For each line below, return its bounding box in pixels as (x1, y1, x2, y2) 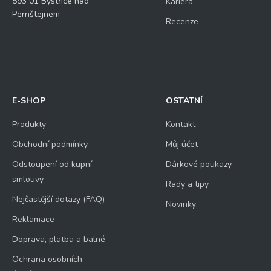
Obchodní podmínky (12, 138, 88, 150)
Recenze (165, 15, 198, 27)
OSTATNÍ (165, 94, 203, 106)
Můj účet (165, 138, 198, 150)
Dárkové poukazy (165, 158, 232, 170)
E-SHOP (12, 94, 45, 106)
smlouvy (12, 173, 44, 185)
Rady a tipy (165, 178, 209, 190)
